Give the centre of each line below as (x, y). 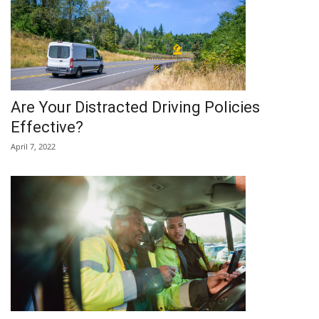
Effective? (47, 127)
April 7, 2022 (33, 146)
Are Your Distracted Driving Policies (135, 107)
